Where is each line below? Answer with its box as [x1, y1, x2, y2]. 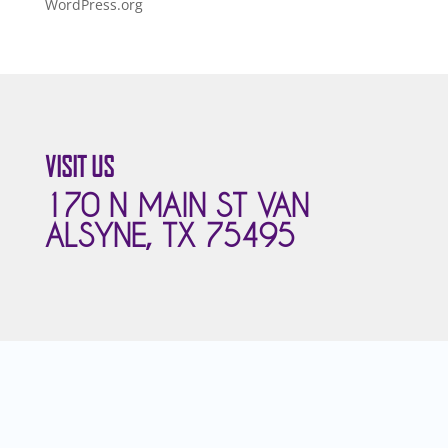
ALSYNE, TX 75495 [44, 219, 295, 254]
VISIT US [44, 151, 114, 184]
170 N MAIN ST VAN [44, 189, 309, 224]
